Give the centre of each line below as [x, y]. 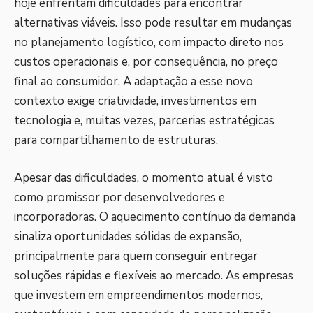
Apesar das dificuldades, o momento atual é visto [144, 177]
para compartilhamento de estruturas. [116, 140]
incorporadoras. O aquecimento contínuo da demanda [155, 217]
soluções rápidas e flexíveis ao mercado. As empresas [154, 275]
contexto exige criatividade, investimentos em [135, 101]
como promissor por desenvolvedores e [119, 197]
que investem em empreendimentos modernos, [138, 295]
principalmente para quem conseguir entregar [136, 256]
